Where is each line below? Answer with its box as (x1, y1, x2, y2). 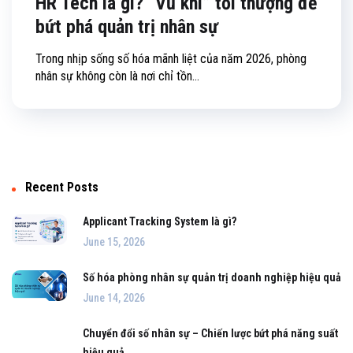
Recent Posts (25, 180, 98, 195)
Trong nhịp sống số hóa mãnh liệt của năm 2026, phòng (35, 51, 307, 67)
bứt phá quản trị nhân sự (35, 16, 218, 39)
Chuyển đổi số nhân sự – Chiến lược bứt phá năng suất (83, 327, 338, 340)
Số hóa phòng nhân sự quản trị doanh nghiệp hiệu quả (83, 271, 341, 284)
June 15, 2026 (83, 236, 145, 249)
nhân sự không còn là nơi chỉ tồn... (35, 69, 199, 84)
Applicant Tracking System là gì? (83, 215, 236, 229)
